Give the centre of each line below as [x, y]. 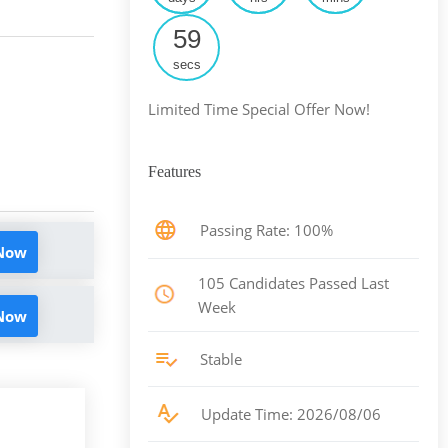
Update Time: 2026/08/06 [291, 413]
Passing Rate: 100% [267, 230]
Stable [221, 358]
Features [175, 171]
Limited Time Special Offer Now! [259, 108]
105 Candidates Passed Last [294, 282]
